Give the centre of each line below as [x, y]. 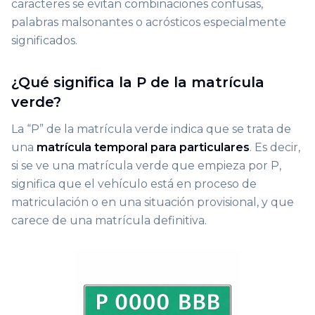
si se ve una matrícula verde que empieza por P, [146, 165]
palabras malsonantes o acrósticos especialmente [149, 22]
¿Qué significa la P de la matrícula [138, 82]
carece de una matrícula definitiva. [109, 220]
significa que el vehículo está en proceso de [134, 184]
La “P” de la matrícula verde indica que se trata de [151, 129]
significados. [44, 40]
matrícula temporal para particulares [143, 147]
